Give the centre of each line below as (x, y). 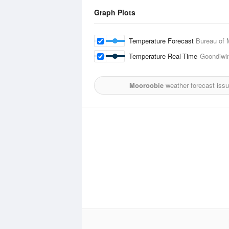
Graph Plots (115, 12)
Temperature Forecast (162, 41)
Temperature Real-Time (164, 56)
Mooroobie (146, 85)
